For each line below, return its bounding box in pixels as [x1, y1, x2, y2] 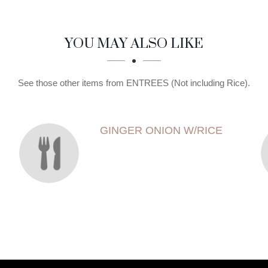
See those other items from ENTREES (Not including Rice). [18, 78, 250, 88]
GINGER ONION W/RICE [99, 124, 223, 136]
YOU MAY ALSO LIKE [65, 25, 203, 60]
